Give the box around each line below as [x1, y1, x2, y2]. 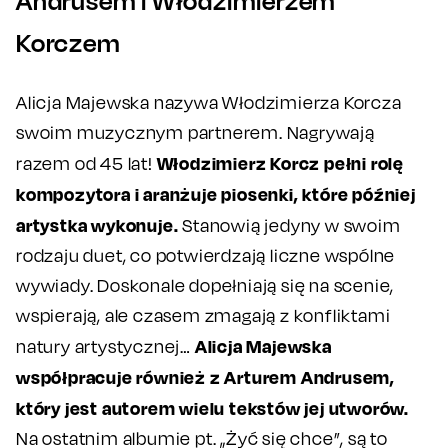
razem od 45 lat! [16, 152, 157, 174]
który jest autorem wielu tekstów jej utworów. [16, 396, 409, 419]
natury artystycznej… [16, 335, 195, 357]
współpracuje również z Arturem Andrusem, [16, 365, 395, 388]
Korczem [16, 26, 121, 58]
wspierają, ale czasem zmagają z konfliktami [16, 304, 391, 326]
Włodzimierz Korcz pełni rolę [156, 151, 405, 174]
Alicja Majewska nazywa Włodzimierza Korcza [16, 91, 402, 113]
